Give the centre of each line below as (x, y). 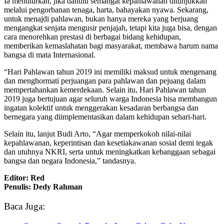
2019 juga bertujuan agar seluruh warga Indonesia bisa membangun (110, 99)
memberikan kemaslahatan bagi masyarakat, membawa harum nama (111, 46)
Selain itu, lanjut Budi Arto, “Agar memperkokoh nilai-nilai (97, 134)
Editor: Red (24, 178)
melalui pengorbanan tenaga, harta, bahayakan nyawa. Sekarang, (106, 10)
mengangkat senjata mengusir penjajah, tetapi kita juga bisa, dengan (110, 28)
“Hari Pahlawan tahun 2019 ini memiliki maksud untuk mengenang (110, 72)
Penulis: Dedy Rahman (43, 187)
